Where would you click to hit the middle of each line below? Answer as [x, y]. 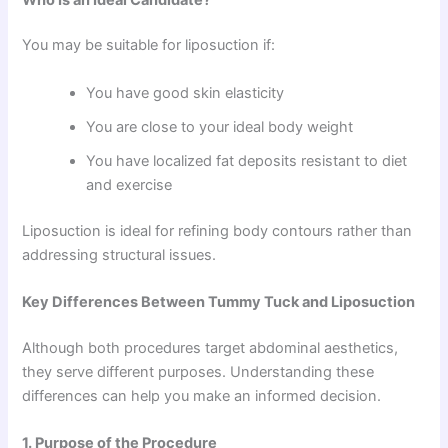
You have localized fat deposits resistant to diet [247, 160]
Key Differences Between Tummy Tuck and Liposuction [219, 302]
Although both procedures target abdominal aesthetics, [210, 347]
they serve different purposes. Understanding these [198, 371]
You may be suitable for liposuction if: [149, 45]
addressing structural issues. [119, 254]
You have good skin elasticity [185, 92]
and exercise [129, 184]
